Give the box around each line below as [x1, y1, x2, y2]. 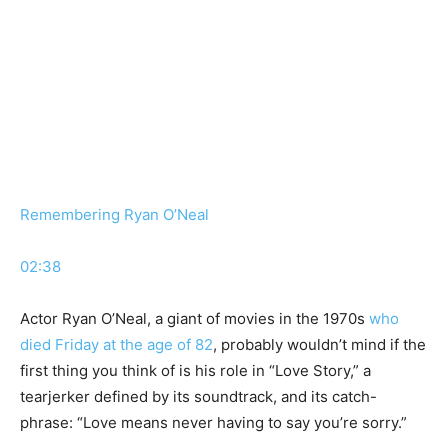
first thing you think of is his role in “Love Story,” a [20, 361, 371, 381]
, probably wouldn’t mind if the [213, 335, 426, 355]
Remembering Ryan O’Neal [20, 205, 209, 225]
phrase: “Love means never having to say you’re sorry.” [20, 413, 407, 433]
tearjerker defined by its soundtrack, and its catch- [20, 387, 377, 407]
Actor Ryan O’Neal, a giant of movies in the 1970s [20, 309, 369, 329]
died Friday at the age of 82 [20, 335, 213, 355]
